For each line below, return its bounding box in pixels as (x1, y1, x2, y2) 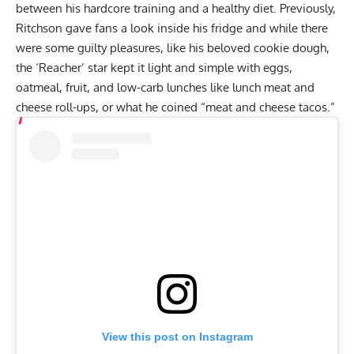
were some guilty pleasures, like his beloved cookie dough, (16, 40, 330, 55)
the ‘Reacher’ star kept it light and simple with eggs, (16, 59, 292, 75)
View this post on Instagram (101, 330, 253, 344)
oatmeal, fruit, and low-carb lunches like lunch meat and (16, 79, 314, 95)
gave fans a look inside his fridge (66, 20, 243, 36)
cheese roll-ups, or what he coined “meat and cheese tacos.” (16, 99, 338, 115)
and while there (243, 20, 328, 36)
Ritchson (16, 20, 66, 36)
